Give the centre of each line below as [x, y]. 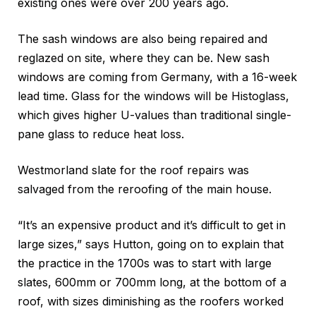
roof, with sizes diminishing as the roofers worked [151, 302]
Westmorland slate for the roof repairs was [133, 170]
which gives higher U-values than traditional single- [154, 115]
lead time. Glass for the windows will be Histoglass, [153, 96]
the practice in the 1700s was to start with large [145, 263]
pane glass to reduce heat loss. [101, 134]
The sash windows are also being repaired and [142, 39]
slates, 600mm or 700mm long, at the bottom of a [152, 282]
